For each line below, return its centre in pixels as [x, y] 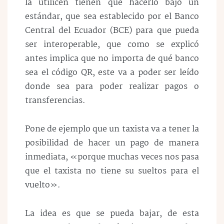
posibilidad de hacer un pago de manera [112, 143]
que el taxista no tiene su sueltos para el [112, 171]
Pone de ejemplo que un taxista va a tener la [112, 129]
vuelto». [43, 185]
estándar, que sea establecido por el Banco [112, 16]
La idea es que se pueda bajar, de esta [112, 213]
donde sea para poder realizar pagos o [112, 86]
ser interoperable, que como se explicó [112, 44]
